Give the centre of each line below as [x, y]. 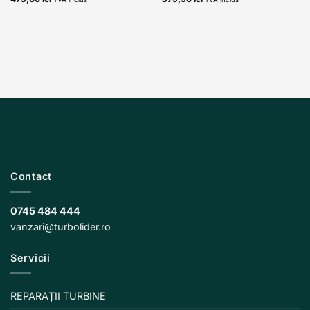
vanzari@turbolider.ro [61, 226]
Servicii [30, 257]
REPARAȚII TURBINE [58, 296]
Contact [31, 176]
